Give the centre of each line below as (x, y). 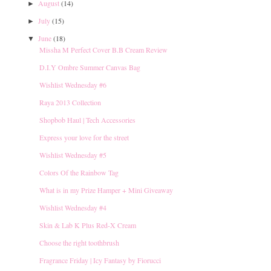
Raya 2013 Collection (70, 102)
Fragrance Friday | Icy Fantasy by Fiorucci (100, 260)
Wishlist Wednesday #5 (73, 155)
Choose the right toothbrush (79, 242)
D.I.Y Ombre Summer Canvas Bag (90, 67)
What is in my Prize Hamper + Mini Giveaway (106, 190)
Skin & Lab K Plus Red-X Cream (88, 225)
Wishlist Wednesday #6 (73, 84)
